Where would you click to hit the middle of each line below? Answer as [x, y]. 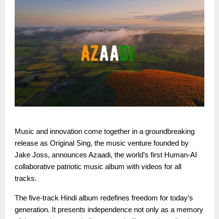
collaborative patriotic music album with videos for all [98, 166]
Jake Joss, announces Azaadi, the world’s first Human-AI [106, 155]
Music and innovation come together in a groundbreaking [105, 131]
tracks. [26, 178]
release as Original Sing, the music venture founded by [102, 143]
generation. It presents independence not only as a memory [109, 209]
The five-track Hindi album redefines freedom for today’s [104, 198]
